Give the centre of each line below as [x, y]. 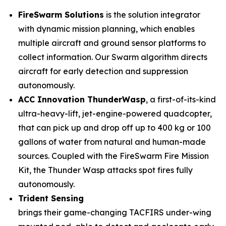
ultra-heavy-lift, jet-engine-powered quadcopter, [115, 114]
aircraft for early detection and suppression [103, 71]
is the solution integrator [152, 15]
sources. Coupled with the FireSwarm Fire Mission [114, 156]
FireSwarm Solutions [61, 15]
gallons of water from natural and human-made [112, 142]
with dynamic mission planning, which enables [106, 29]
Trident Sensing [51, 198]
